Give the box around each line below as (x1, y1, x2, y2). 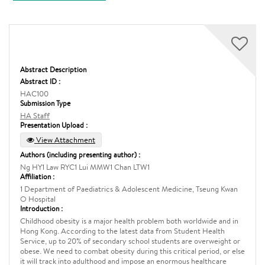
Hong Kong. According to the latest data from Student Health (20, 226, 225, 236)
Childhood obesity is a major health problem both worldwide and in (20, 216, 238, 226)
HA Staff (20, 111, 50, 121)
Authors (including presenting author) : (20, 150, 140, 159)
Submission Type (20, 99, 70, 108)
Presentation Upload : (20, 121, 88, 130)
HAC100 (20, 89, 49, 99)
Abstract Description (20, 65, 86, 74)
